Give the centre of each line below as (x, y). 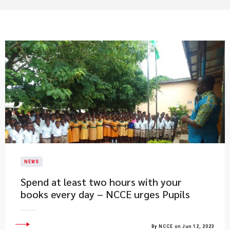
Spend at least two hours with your (101, 182)
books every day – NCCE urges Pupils (105, 194)
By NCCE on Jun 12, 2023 (183, 226)
